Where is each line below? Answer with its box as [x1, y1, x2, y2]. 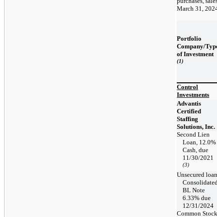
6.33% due [183, 194, 211, 201]
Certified [177, 107, 201, 115]
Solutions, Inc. [177, 123, 215, 130]
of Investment [177, 50, 214, 58]
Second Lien [177, 130, 210, 138]
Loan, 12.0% [183, 138, 216, 146]
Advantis [177, 99, 201, 107]
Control [177, 83, 198, 91]
